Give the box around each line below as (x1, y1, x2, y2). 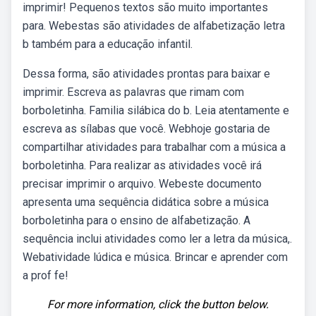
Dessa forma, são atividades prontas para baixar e (23, 67, 270, 80)
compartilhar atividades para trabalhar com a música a (23, 140, 286, 154)
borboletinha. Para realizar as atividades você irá (23, 159, 262, 172)
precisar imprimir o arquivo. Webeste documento (23, 177, 262, 190)
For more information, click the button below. (47, 298, 269, 311)
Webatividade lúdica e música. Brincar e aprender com (23, 250, 288, 264)
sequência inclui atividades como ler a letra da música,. (23, 232, 292, 245)
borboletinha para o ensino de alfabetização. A (23, 214, 250, 227)
